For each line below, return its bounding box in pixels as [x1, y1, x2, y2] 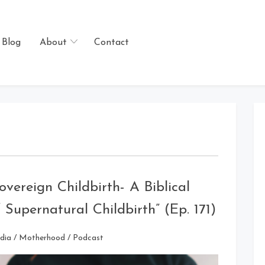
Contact [93, 38, 129, 47]
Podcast [73, 234, 104, 243]
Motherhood [19, 234, 66, 243]
